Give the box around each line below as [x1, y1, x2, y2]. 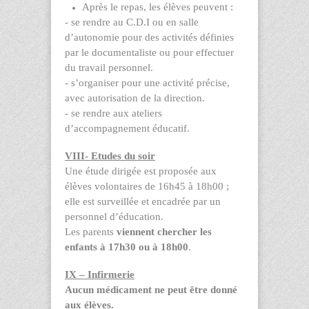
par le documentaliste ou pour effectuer [65, 46, 234, 58]
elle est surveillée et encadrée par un [65, 195, 221, 207]
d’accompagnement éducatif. [65, 122, 190, 134]
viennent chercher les [117, 226, 212, 237]
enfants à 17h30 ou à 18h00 [65, 241, 188, 252]
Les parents [65, 226, 117, 237]
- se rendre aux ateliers [65, 107, 162, 119]
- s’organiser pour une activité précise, [65, 77, 230, 88]
